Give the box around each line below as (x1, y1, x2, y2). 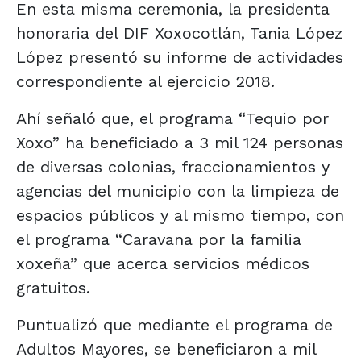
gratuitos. (16, 277, 90, 297)
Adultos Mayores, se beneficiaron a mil (16, 338, 316, 359)
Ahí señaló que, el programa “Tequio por (16, 108, 329, 128)
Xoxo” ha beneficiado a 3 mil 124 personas (16, 132, 343, 152)
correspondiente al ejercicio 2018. (16, 71, 275, 91)
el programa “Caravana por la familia (16, 229, 301, 249)
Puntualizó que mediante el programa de (16, 314, 333, 334)
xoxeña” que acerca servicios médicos (16, 253, 309, 273)
